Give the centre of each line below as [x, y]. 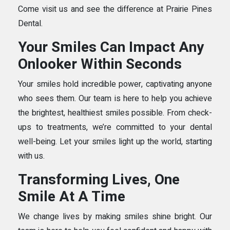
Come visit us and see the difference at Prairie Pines [115, 9]
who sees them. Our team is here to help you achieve [115, 98]
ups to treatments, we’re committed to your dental [115, 127]
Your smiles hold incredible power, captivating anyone [115, 84]
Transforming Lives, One [99, 180]
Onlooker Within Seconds [100, 64]
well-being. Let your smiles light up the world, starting [115, 141]
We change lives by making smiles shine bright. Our [115, 216]
